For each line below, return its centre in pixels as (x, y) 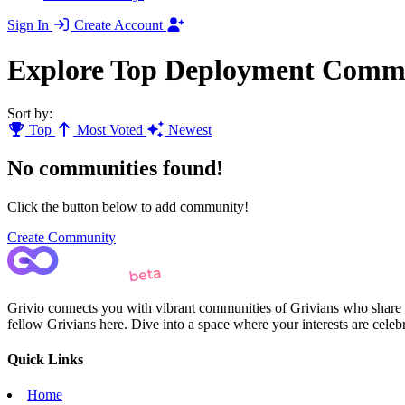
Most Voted (110, 129)
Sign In (30, 25)
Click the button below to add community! (128, 206)
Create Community (61, 237)
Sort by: (30, 113)
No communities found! (115, 168)
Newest (188, 129)
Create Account (120, 25)
